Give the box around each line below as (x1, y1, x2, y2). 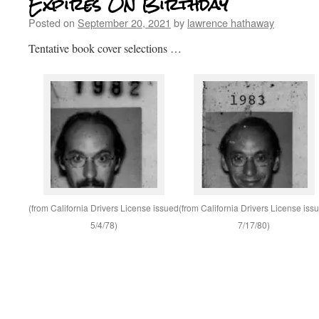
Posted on (28, 15, 75, 30)
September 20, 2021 (78, 15, 171, 30)
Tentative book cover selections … (28, 41, 182, 56)
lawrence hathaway (187, 15, 274, 30)
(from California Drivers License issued (28, 202, 179, 214)
